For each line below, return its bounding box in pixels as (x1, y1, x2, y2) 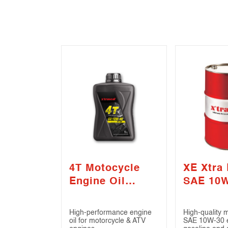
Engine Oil (69, 177, 125, 187)
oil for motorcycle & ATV (69, 217, 146, 225)
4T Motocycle (69, 163, 140, 174)
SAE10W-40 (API (69, 190, 156, 201)
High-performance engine (69, 209, 152, 217)
